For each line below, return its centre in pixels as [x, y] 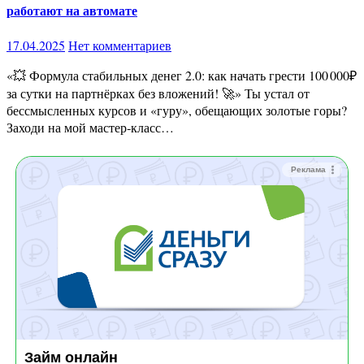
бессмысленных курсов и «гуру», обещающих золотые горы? [177, 110]
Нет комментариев [120, 45]
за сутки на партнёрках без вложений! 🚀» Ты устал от [158, 93]
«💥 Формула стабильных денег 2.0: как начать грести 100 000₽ [16, 76]
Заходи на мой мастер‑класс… [90, 128]
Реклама [308, 170]
